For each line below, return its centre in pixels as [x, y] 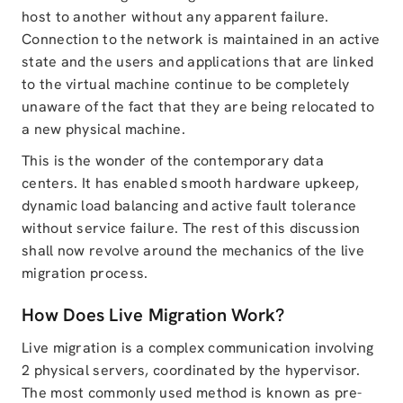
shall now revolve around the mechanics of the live [193, 251]
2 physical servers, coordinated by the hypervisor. [191, 370]
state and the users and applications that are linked [198, 62]
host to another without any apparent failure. [175, 17]
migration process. [85, 273]
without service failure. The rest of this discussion [191, 228]
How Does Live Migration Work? [153, 315]
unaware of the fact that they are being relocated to [198, 107]
